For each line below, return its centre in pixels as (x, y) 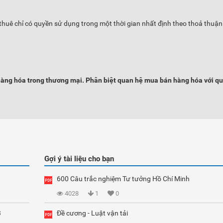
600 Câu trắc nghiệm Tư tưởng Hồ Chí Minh (123, 179)
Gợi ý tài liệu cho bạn (79, 159)
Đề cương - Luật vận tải (92, 213)
